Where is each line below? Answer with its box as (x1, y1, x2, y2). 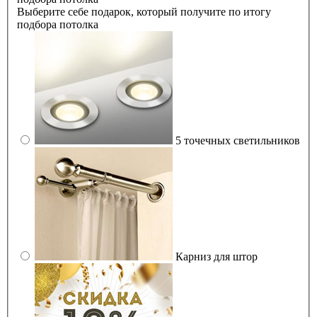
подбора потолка (17, 18, 98, 31)
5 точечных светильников (175, 134, 300, 147)
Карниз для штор (175, 250, 258, 263)
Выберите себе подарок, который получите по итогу (17, 6, 271, 18)
